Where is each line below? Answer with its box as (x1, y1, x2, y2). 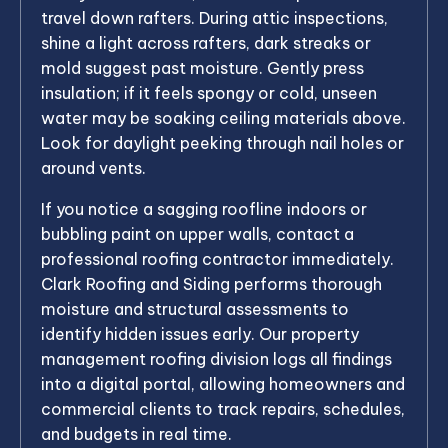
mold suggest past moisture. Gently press (41, 57, 364, 78)
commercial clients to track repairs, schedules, (41, 398, 405, 419)
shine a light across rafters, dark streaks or (41, 32, 371, 53)
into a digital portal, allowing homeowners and (41, 373, 405, 394)
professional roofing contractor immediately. (41, 248, 394, 269)
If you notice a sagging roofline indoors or (41, 198, 367, 219)
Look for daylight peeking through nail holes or (41, 132, 404, 153)
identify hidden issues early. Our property (41, 323, 359, 344)
